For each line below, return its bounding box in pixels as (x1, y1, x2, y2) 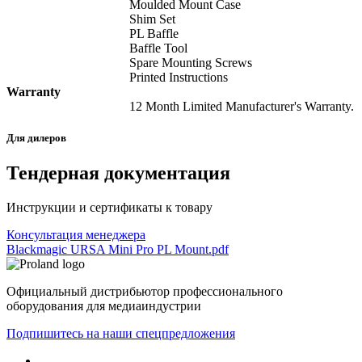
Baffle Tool (129, 40, 187, 55)
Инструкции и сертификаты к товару (6, 200, 213, 214)
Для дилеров (6, 131, 66, 144)
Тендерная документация (6, 162, 230, 184)
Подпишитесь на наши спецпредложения (6, 326, 235, 340)
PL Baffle (129, 26, 179, 40)
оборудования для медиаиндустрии (6, 299, 201, 313)
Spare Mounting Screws (129, 55, 252, 69)
